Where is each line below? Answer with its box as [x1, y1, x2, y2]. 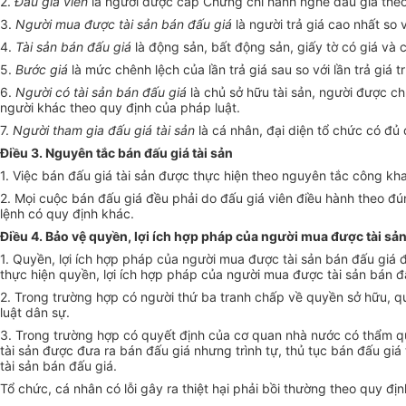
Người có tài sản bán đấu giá [15, 84, 187, 101]
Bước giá [15, 62, 68, 78]
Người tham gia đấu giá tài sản [13, 122, 195, 139]
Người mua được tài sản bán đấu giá [15, 16, 232, 33]
